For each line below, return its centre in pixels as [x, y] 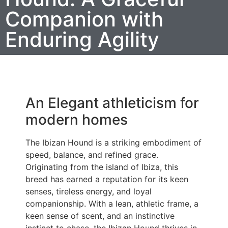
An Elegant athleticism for [112, 103]
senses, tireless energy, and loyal [89, 192]
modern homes [77, 120]
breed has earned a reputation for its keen [107, 179]
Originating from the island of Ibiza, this [102, 167]
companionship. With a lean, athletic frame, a [112, 204]
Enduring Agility [82, 40]
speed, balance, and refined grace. [92, 155]
